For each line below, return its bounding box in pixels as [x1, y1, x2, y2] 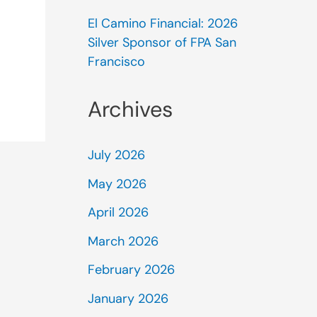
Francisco [88, 53, 145, 71]
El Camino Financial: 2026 [88, 15, 238, 33]
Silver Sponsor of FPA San [88, 34, 236, 52]
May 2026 [88, 175, 146, 192]
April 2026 [88, 204, 149, 221]
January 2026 [88, 289, 168, 307]
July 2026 [88, 146, 145, 163]
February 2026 [88, 261, 175, 278]
